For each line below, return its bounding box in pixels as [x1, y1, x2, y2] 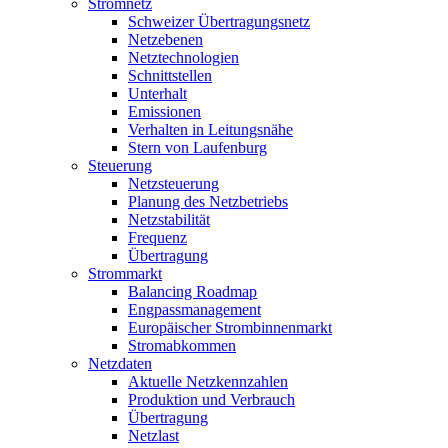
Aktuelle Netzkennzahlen [128, 373, 288, 391]
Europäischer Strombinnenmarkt [128, 319, 332, 337]
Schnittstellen [128, 67, 212, 85]
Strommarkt [88, 265, 162, 283]
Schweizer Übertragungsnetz [128, 13, 310, 31]
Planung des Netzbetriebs [128, 193, 288, 211]
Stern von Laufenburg [128, 139, 267, 157]
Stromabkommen [128, 337, 236, 355]
